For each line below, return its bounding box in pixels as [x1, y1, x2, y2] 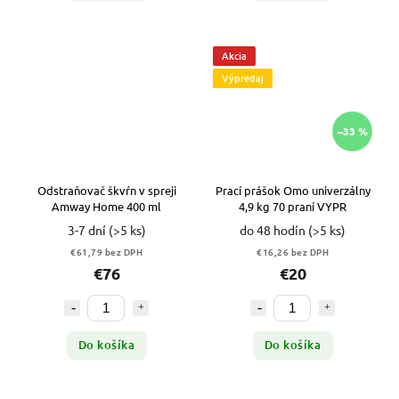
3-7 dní [67, 221, 109, 238]
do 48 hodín [240, 221, 308, 238]
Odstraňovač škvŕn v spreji [37, 182, 176, 198]
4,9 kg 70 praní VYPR [239, 198, 346, 214]
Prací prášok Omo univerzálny [215, 182, 370, 198]
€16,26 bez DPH [256, 244, 329, 258]
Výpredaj [222, 70, 264, 86]
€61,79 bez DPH [70, 244, 142, 258]
